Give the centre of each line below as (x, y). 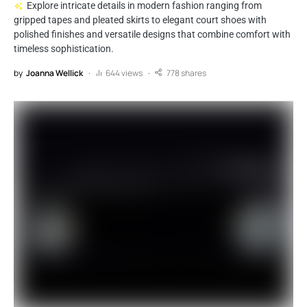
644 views (124, 73)
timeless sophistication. (64, 48)
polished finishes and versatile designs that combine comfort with (152, 34)
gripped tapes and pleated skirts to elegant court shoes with (140, 20)
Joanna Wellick (54, 73)
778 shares (186, 73)
